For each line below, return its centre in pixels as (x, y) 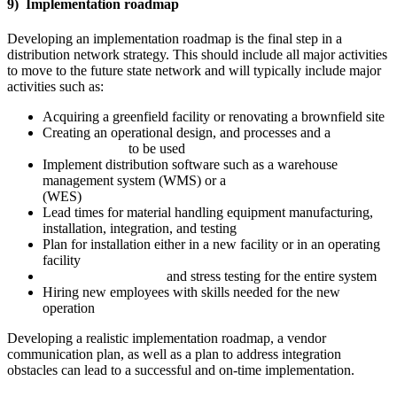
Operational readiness (103, 276)
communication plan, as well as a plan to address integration (174, 354)
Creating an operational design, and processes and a (188, 132)
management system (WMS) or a (136, 180)
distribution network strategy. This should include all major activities (197, 54)
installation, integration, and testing (140, 228)
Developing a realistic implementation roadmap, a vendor (167, 338)
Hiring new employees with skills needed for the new (191, 292)
